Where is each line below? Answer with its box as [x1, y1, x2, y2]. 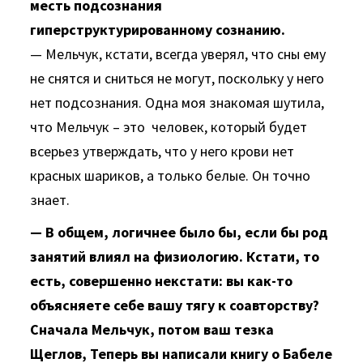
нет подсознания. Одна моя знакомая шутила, [30, 93, 325, 112]
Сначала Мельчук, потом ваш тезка [30, 320, 275, 339]
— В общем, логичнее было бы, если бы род [30, 223, 329, 241]
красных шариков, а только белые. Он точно [30, 166, 311, 185]
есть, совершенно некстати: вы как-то [30, 271, 293, 290]
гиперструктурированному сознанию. [30, 20, 286, 39]
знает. [30, 190, 70, 209]
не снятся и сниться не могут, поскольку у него [30, 69, 325, 88]
